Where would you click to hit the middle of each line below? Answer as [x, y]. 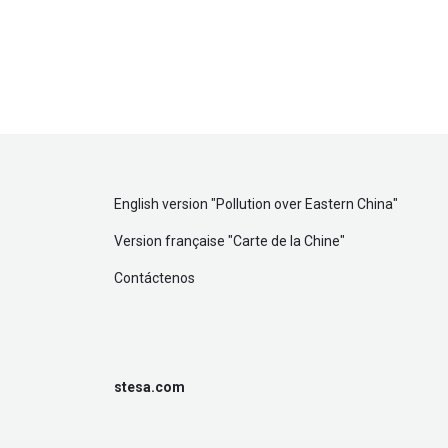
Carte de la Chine [286, 241]
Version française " [173, 241]
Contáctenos [154, 278]
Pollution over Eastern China [304, 204]
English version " [165, 204]
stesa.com [149, 387]
